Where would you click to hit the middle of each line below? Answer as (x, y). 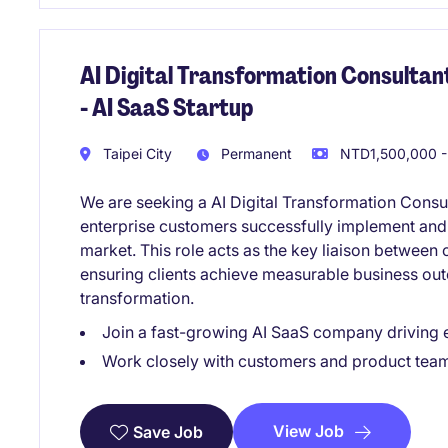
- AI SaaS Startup (166, 108)
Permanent (254, 153)
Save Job (168, 431)
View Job (308, 430)
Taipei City (135, 153)
